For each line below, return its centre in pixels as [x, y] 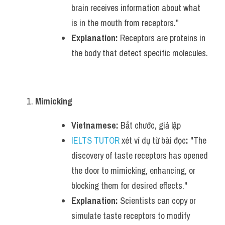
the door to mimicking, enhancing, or [133, 171]
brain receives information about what [136, 8]
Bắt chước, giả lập [150, 125]
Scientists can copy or [157, 201]
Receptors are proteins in [162, 38]
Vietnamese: [95, 125]
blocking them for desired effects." [129, 186]
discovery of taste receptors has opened [140, 155]
